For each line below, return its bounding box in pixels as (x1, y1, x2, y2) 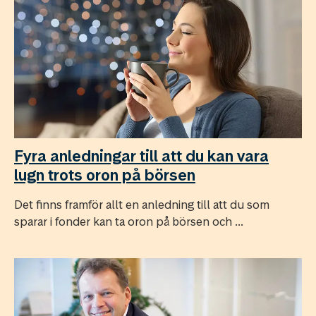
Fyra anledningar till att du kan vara (14, 145, 269, 166)
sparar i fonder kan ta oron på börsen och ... (14, 213, 243, 229)
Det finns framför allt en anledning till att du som (14, 196, 269, 212)
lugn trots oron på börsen (14, 164, 195, 185)
